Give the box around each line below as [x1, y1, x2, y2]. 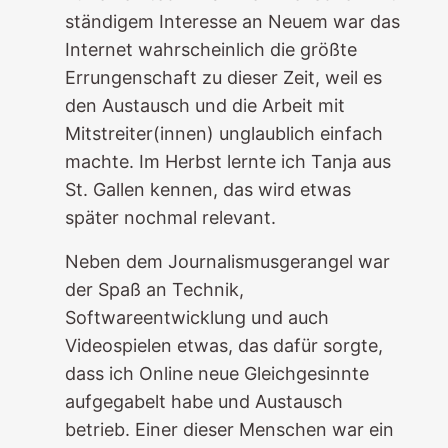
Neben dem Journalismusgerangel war [64, 251, 390, 272]
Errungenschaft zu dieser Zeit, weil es [64, 67, 382, 88]
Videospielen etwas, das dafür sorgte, [64, 335, 383, 356]
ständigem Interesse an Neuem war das [64, 11, 400, 32]
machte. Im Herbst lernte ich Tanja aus [64, 151, 391, 172]
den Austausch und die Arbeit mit [64, 95, 345, 116]
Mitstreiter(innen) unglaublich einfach [64, 123, 383, 144]
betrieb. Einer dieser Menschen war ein [64, 419, 394, 440]
